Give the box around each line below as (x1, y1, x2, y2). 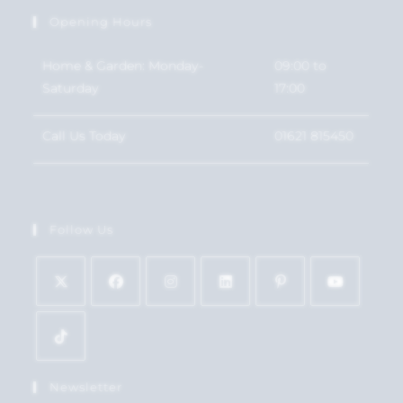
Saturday (42, 80, 100, 97)
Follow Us (49, 221, 114, 237)
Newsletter (49, 379, 123, 394)
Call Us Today (42, 128, 127, 145)
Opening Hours (49, 14, 153, 30)
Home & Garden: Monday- (42, 58, 204, 75)
